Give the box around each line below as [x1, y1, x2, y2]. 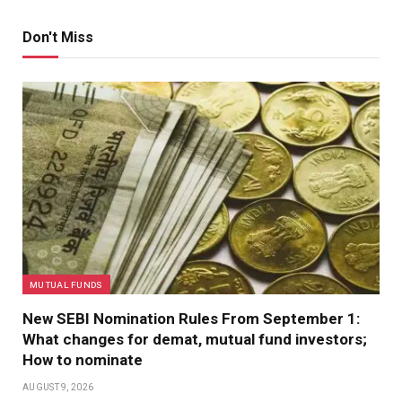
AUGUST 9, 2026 [22, 382, 94, 393]
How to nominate [22, 351, 143, 370]
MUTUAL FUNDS [30, 279, 103, 291]
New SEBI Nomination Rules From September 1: [22, 310, 360, 328]
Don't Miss [22, 29, 93, 47]
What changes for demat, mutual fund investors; [22, 330, 367, 349]
